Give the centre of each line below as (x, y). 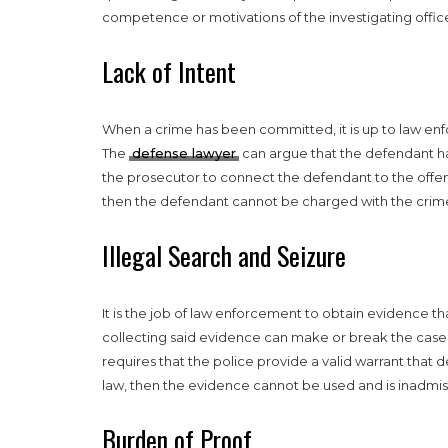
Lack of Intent (169, 71)
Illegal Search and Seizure (224, 255)
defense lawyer (184, 152)
